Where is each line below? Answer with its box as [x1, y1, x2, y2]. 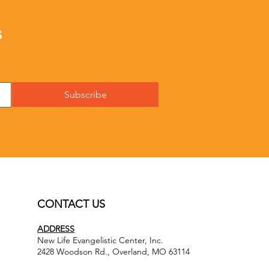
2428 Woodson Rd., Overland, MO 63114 [37, 246, 190, 257]
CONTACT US [37, 198, 106, 211]
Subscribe [64, 89, 107, 100]
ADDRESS [37, 223, 75, 234]
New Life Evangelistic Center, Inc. [37, 235, 164, 246]
